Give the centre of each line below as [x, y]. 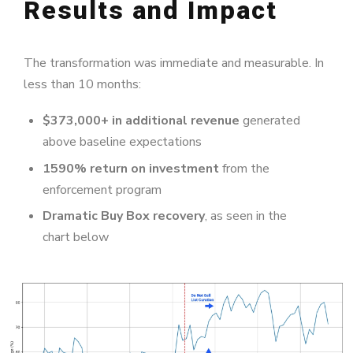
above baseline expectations [122, 142]
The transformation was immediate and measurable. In [174, 63]
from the [244, 168]
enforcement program [102, 190]
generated [270, 121]
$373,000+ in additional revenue [141, 121]
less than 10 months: [82, 85]
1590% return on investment [131, 168]
